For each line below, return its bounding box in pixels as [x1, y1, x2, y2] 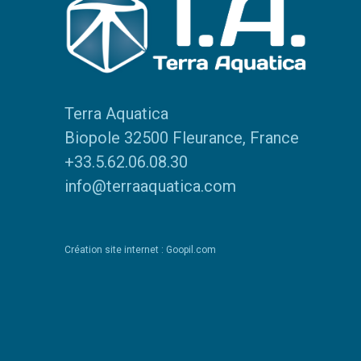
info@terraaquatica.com [64, 176, 236, 196]
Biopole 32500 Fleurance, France [64, 127, 299, 147]
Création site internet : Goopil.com [64, 244, 216, 255]
